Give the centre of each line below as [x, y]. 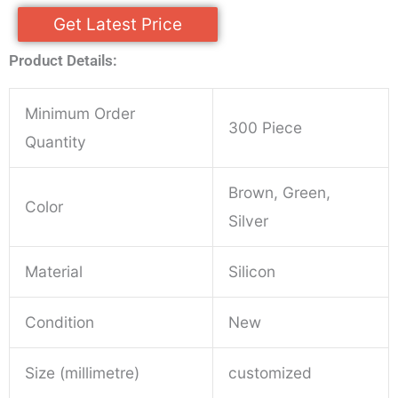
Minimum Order [80, 114]
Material [54, 272]
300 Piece [266, 128]
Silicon [252, 272]
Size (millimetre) [83, 373]
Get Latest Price [118, 25]
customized [271, 373]
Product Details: [63, 61]
